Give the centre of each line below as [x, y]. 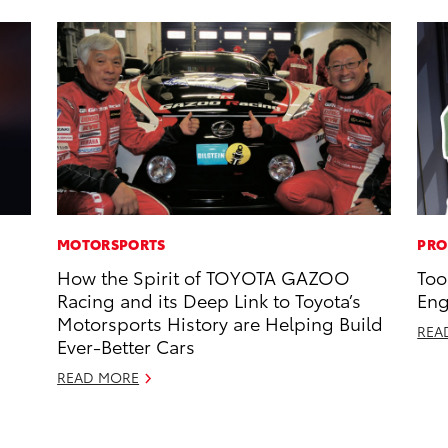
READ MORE [98, 377]
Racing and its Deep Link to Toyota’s [209, 300]
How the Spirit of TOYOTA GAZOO [204, 277]
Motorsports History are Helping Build [220, 323]
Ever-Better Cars [126, 346]
